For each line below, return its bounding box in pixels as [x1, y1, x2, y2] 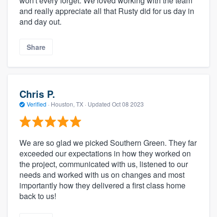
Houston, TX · [49, 99, 88, 108]
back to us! [19, 190, 56, 202]
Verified [25, 99, 48, 108]
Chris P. [19, 86, 55, 101]
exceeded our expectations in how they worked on [19, 148, 191, 159]
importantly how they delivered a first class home [19, 180, 186, 191]
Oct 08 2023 [112, 99, 144, 108]
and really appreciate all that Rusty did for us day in [19, 5, 194, 16]
